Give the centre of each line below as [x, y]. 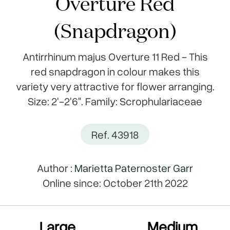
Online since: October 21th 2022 [115, 183]
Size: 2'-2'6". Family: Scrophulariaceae [115, 101]
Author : [56, 168]
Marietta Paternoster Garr [134, 168]
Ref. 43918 [115, 134]
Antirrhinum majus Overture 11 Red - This [115, 56]
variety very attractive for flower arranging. [115, 86]
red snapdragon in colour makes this [115, 71]
